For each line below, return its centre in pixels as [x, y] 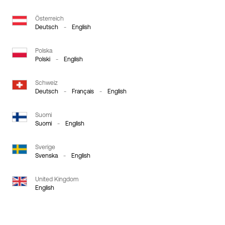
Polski [43, 59]
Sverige [45, 147]
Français [83, 91]
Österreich [49, 19]
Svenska [46, 156]
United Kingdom [57, 179]
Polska [44, 51]
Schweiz [46, 83]
